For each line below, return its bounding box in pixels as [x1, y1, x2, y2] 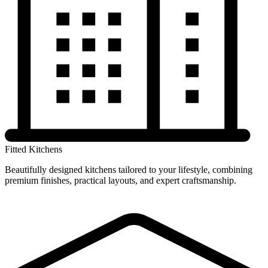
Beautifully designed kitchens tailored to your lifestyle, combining [5, 164, 252, 175]
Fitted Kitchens [5, 144, 62, 154]
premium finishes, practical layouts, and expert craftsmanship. [5, 175, 236, 185]
